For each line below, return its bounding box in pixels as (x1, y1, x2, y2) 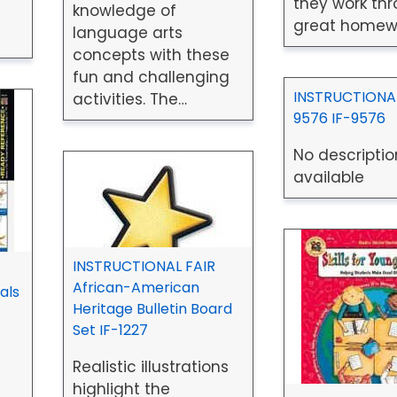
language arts (72, 22, 183, 44)
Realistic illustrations (72, 356, 229, 378)
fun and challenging (72, 66, 230, 89)
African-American (72, 277, 199, 299)
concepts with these (72, 44, 230, 66)
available (292, 167, 364, 189)
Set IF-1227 (72, 320, 148, 341)
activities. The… (72, 89, 187, 111)
